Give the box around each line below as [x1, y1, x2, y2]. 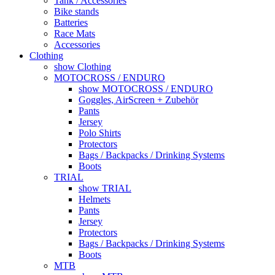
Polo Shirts [79, 127, 121, 138]
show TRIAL [79, 182, 131, 193]
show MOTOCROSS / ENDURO [79, 83, 213, 94]
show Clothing [54, 61, 111, 72]
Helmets [79, 193, 110, 204]
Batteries [54, 17, 88, 28]
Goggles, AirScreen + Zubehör [79, 94, 198, 105]
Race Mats [54, 28, 95, 39]
